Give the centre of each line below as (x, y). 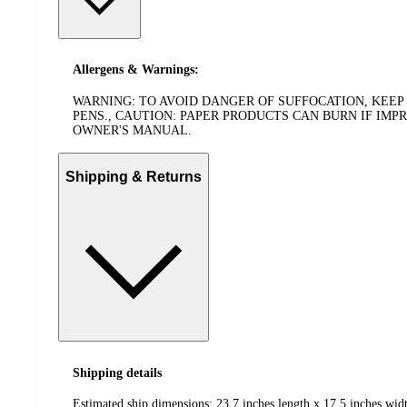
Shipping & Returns (134, 177)
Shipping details (117, 372)
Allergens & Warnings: (136, 70)
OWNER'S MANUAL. (132, 130)
